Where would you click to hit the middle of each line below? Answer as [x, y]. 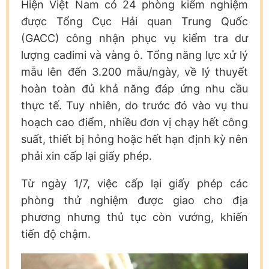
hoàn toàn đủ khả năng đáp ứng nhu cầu [134, 88]
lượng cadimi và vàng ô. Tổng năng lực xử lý [134, 55]
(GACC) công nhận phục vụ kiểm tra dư [134, 38]
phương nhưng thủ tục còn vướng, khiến [134, 217]
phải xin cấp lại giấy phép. [86, 156]
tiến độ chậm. [56, 234]
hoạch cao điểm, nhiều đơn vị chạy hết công [134, 122]
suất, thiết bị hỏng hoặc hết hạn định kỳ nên [134, 139]
